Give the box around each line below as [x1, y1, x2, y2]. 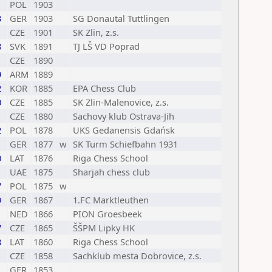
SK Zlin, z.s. [73, 26, 119, 38]
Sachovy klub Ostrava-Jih [73, 110, 174, 122]
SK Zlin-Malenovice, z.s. [73, 96, 169, 108]
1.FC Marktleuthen [73, 194, 149, 206]
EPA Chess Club [73, 82, 136, 94]
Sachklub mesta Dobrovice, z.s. [73, 250, 202, 262]
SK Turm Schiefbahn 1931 [73, 138, 178, 150]
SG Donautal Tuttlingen [73, 12, 169, 24]
